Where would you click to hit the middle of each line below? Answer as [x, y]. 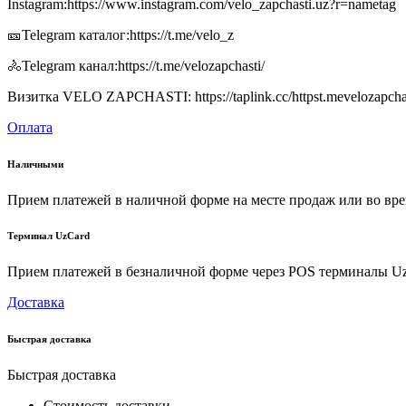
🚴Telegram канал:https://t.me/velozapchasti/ [136, 65]
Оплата [30, 127]
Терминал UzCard [48, 236]
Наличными [35, 164]
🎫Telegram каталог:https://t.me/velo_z [121, 34]
